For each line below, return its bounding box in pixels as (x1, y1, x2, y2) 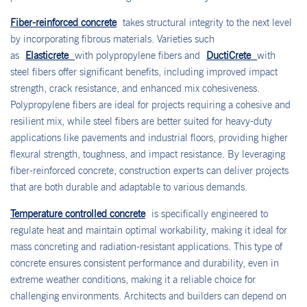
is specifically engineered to (145, 207, 268, 220)
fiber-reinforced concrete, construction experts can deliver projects (10, 164, 288, 177)
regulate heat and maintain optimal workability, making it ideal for (10, 223, 287, 236)
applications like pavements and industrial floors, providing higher (10, 132, 288, 145)
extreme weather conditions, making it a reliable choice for (10, 273, 256, 286)
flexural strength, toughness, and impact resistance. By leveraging (10, 148, 285, 161)
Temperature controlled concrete (10, 207, 145, 220)
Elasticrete (25, 49, 69, 62)
